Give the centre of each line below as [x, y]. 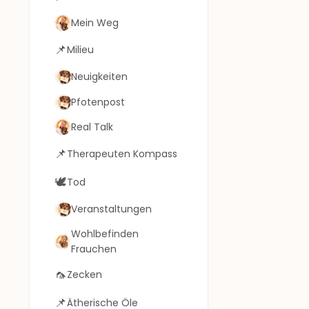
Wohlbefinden [105, 233]
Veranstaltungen [111, 209]
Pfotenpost [98, 102]
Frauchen [94, 249]
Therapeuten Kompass [122, 154]
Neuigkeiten [99, 76]
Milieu [80, 50]
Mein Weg [95, 23]
